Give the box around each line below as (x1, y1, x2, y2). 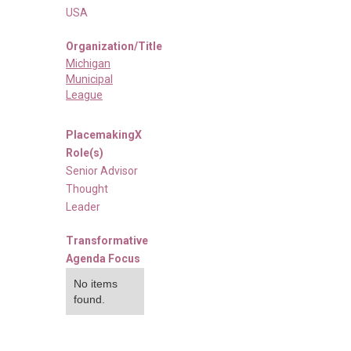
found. (74, 292, 105, 306)
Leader (66, 200, 100, 213)
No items (74, 277, 118, 290)
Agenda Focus (66, 251, 140, 265)
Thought (66, 182, 108, 195)
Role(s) (66, 146, 103, 159)
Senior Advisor (66, 164, 138, 177)
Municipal (66, 72, 113, 85)
